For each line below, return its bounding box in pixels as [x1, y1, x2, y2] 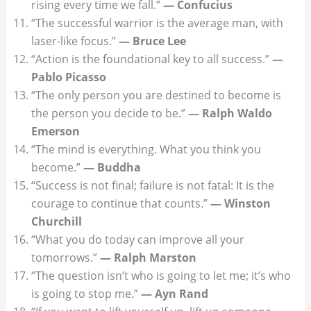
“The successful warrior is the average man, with [31, 15, 283, 31]
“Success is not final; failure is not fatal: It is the [31, 177, 274, 193]
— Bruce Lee [118, 33, 186, 49]
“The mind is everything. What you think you [31, 141, 261, 157]
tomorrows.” [31, 249, 100, 265]
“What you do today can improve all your [31, 231, 244, 247]
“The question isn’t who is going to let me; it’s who [31, 267, 291, 283]
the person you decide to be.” [31, 105, 188, 121]
